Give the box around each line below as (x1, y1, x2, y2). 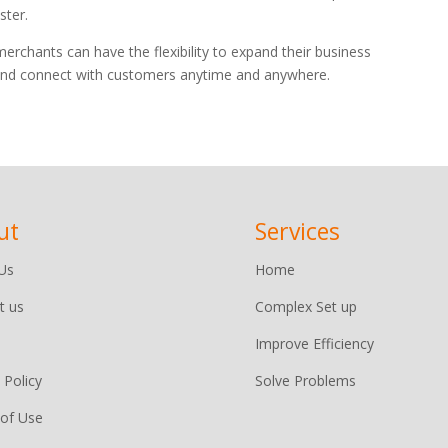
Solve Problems (255, 371, 357, 391)
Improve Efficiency (255, 334, 375, 354)
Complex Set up (255, 297, 358, 317)
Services (255, 215, 341, 248)
